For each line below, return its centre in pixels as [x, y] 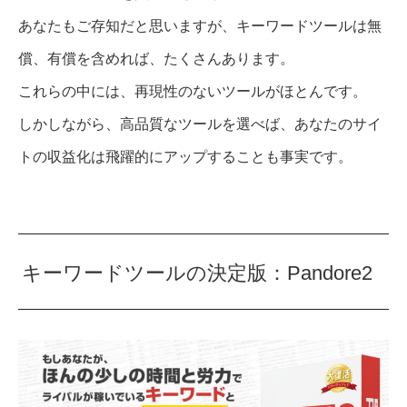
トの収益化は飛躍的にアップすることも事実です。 [185, 157]
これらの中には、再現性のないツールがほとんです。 [193, 92]
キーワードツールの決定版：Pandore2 [198, 273]
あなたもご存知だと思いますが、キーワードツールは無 [200, 26]
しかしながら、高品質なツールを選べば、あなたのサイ [200, 124]
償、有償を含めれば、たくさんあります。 [156, 59]
